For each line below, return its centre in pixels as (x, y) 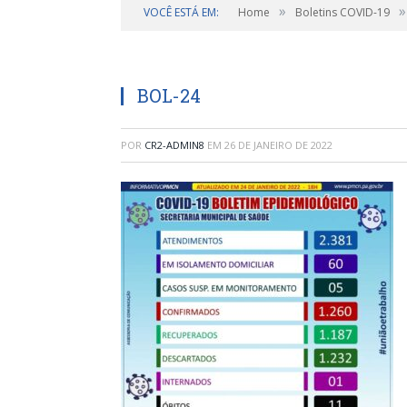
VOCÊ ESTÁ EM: (181, 12)
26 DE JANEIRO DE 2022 (278, 145)
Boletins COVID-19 (342, 12)
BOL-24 (169, 95)
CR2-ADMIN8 (174, 145)
